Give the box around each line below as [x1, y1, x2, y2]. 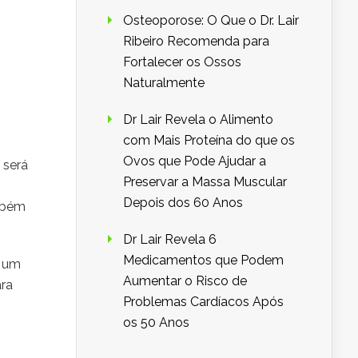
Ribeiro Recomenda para [123, 34, 269, 50]
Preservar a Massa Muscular [123, 174, 287, 190]
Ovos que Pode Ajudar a [123, 153, 266, 169]
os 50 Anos [123, 315, 189, 331]
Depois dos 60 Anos [123, 195, 243, 211]
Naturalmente [123, 75, 205, 91]
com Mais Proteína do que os [123, 133, 295, 149]
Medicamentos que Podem [123, 253, 284, 268]
